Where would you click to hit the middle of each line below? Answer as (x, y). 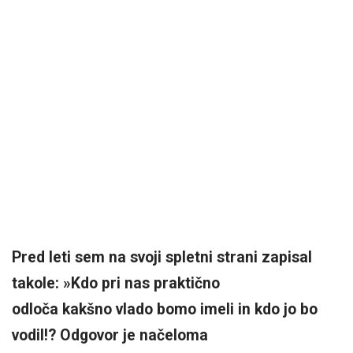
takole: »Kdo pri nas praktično (116, 283)
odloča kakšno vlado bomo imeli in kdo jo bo (165, 309)
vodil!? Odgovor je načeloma (110, 335)
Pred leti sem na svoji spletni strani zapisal (162, 257)
